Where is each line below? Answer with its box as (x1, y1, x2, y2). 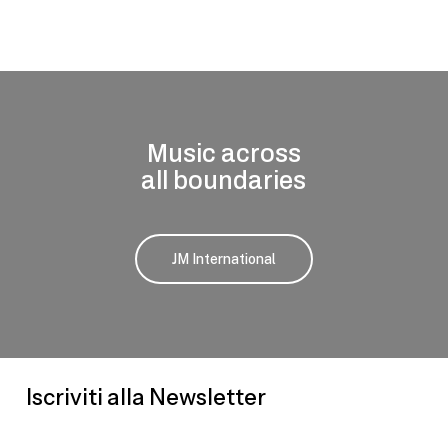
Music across (146, 139, 301, 167)
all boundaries (141, 166, 307, 194)
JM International (171, 250, 276, 267)
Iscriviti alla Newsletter (25, 383, 266, 411)
